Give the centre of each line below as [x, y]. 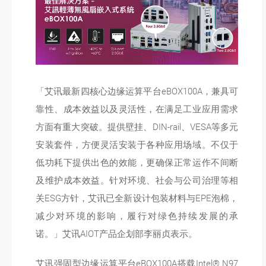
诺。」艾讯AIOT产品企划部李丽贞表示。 [116, 234]
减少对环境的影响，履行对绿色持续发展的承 [137, 216]
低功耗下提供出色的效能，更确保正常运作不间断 [137, 163]
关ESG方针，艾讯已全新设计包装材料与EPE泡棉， [137, 199]
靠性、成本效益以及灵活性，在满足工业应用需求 [137, 110]
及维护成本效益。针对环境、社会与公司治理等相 [137, 181]
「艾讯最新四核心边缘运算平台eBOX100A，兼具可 [137, 92]
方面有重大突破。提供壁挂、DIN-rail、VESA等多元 [137, 127]
